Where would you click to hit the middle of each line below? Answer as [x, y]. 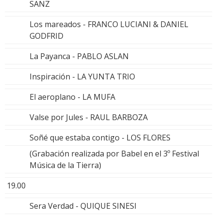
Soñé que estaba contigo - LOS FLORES [100, 138]
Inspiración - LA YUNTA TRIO [82, 77]
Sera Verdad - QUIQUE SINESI [83, 206]
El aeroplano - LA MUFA [72, 97]
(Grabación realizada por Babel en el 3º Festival [114, 154]
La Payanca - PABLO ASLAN [79, 56]
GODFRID [46, 36]
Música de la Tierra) [65, 165]
